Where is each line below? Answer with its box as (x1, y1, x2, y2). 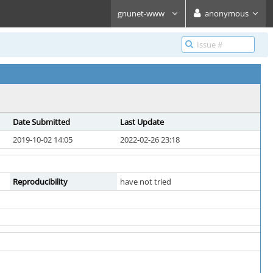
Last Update (120, 116, 164, 127)
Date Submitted (13, 116, 70, 127)
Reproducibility (13, 176, 68, 187)
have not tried (120, 176, 171, 187)
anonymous (205, 8, 249, 19)
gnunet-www (116, 8, 168, 19)
